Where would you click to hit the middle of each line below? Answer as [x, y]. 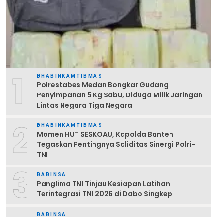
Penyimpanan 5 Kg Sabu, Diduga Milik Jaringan [120, 95]
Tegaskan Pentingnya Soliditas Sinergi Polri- [116, 144]
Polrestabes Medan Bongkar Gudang [103, 85]
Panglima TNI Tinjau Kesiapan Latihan [103, 184]
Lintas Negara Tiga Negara [85, 105]
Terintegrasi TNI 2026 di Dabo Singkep [105, 194]
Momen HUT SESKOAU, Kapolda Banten [105, 134]
